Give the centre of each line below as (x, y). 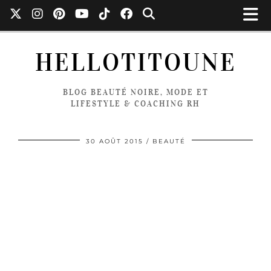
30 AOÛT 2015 (114, 141)
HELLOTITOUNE (135, 63)
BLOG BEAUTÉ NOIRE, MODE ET (135, 92)
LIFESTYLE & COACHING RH (135, 104)
